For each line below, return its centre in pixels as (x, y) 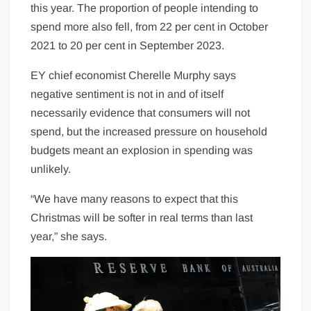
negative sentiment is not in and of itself (127, 94)
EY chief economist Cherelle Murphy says (134, 75)
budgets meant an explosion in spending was (142, 150)
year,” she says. (69, 236)
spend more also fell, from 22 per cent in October (150, 26)
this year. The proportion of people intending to (145, 8)
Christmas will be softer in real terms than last (142, 217)
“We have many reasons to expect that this (135, 199)
